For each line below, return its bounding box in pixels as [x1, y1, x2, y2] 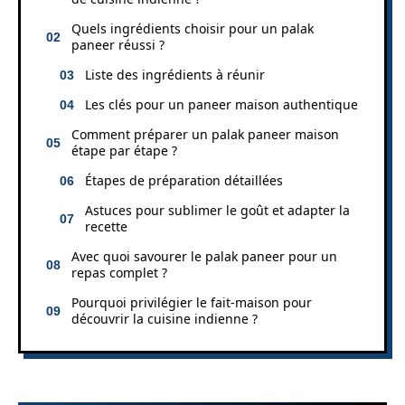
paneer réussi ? [71, 35, 165, 53]
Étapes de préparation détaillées [85, 171, 283, 189]
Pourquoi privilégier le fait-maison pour [71, 293, 312, 311]
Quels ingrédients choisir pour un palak [71, 19, 314, 37]
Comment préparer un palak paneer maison [71, 125, 339, 143]
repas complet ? [71, 263, 167, 281]
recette [85, 217, 127, 235]
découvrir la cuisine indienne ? [71, 309, 258, 327]
